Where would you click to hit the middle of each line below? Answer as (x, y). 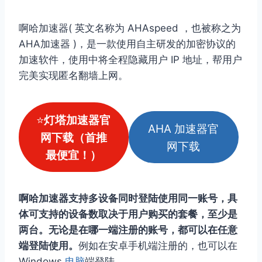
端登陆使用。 (49, 246)
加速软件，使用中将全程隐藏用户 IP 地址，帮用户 (130, 59)
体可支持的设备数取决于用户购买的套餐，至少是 (128, 214)
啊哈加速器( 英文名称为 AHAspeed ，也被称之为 (130, 28)
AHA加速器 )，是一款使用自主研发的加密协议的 (127, 44)
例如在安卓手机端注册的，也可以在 (158, 246)
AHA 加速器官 (184, 128)
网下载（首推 (73, 137)
